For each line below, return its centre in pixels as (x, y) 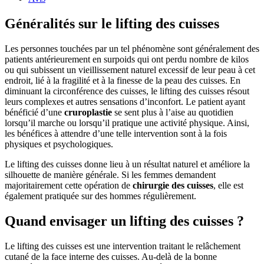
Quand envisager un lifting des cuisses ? (124, 221)
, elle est (228, 185)
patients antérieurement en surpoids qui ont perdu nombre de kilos (127, 59)
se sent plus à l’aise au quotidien (173, 112)
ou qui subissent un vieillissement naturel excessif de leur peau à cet (130, 70)
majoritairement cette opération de (69, 185)
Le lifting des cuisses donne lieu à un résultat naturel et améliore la (127, 164)
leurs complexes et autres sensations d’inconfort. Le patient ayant (125, 101)
